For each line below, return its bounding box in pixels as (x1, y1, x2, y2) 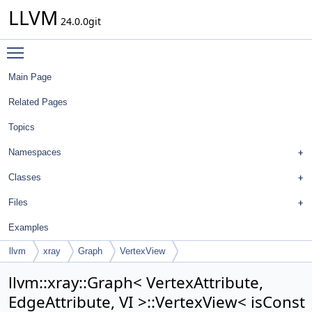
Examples (8, 222, 49, 233)
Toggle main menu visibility (31, 40, 159, 53)
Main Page (8, 72, 52, 82)
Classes (8, 172, 41, 182)
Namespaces (8, 147, 61, 157)
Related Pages (8, 97, 68, 107)
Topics (8, 122, 35, 132)
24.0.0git (58, 15, 101, 28)
